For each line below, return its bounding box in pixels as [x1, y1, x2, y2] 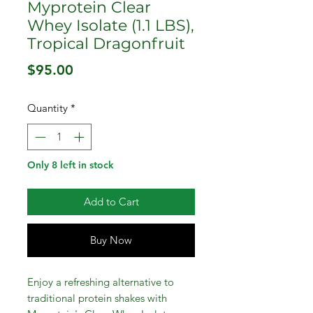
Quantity [27, 101, 68, 115]
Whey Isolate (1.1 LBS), [27, 15, 194, 35]
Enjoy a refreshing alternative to [27, 275, 174, 289]
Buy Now [90, 233, 132, 247]
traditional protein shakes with [27, 291, 167, 305]
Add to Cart [83, 195, 139, 209]
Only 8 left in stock [27, 159, 114, 172]
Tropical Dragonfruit [27, 34, 185, 53]
